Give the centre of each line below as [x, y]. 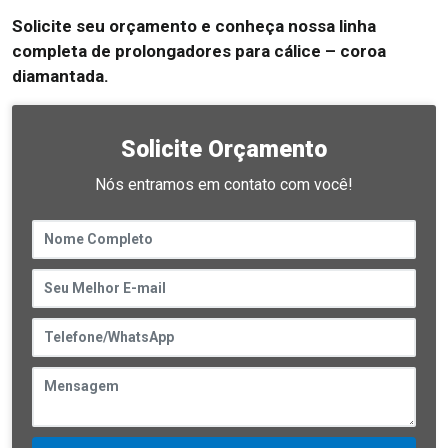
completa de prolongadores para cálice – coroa [199, 51]
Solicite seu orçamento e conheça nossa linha [194, 26]
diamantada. [60, 76]
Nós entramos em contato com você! [224, 184]
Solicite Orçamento [224, 149]
